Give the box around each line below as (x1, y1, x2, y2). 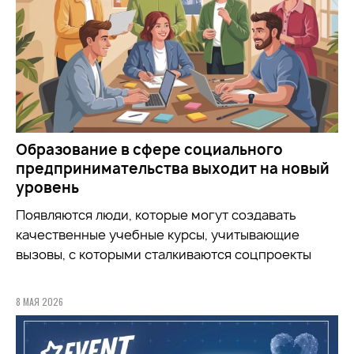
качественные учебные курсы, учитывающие (16, 226, 299, 244)
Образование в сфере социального (16, 140, 283, 160)
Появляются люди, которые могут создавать (16, 206, 296, 224)
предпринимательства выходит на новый (16, 159, 330, 179)
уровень (16, 178, 79, 198)
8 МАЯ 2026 (16, 295, 63, 309)
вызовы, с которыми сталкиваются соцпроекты (16, 246, 311, 264)
